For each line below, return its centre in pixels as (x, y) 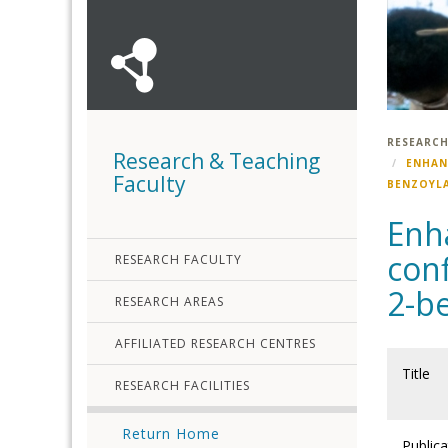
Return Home (171, 433)
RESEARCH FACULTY (178, 259)
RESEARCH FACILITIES (182, 385)
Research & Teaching (216, 161)
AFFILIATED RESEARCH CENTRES (215, 343)
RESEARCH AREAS (169, 301)
